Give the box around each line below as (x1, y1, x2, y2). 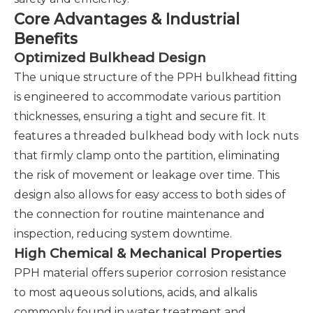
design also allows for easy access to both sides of (14, 188, 286, 201)
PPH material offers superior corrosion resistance (14, 266, 286, 279)
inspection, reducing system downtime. (14, 227, 232, 240)
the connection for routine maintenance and (14, 208, 265, 221)
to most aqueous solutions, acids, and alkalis (14, 286, 257, 299)
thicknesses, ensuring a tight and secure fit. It (14, 110, 266, 123)
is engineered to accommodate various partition (14, 90, 281, 103)
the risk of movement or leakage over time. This (14, 168, 279, 182)
